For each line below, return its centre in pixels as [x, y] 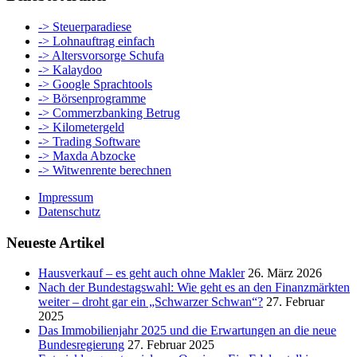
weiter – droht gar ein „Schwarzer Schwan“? [151, 302]
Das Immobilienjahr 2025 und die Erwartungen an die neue [187, 331]
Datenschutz [69, 211]
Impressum [66, 197]
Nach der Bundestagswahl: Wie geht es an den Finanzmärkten [194, 288]
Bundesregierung [81, 345]
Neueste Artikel [55, 242]
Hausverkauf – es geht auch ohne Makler [141, 273]
